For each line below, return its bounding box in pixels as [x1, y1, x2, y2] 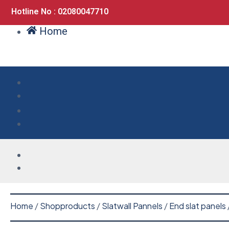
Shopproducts [40, 200, 95, 211]
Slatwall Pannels [102, 200, 163, 211]
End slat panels [169, 200, 226, 211]
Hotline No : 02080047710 [11, 7, 108, 16]
